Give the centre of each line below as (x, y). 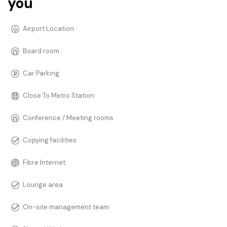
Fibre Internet (44, 163)
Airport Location (48, 29)
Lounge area (43, 185)
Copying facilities (50, 140)
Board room (41, 51)
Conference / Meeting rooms (68, 118)
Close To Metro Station (59, 96)
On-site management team (66, 207)
